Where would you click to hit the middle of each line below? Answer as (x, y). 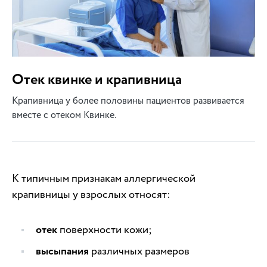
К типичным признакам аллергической (104, 178)
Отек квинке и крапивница (97, 80)
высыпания (62, 251)
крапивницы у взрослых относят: (91, 194)
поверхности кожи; (105, 229)
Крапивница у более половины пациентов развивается (128, 100)
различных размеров (139, 251)
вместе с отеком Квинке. (64, 115)
